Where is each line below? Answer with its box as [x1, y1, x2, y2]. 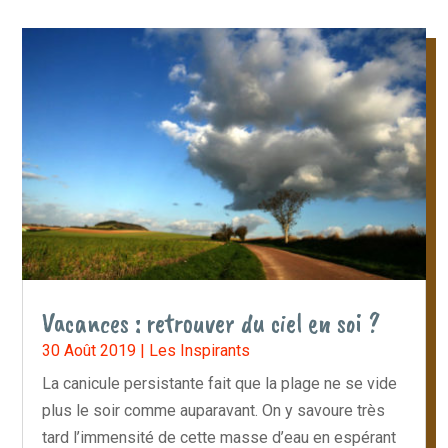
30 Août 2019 [42, 341, 137, 361]
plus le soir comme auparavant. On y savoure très [42, 401, 386, 421]
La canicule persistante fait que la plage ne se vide [42, 374, 398, 394]
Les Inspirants [149, 341, 251, 361]
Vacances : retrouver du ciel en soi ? [42, 306, 381, 341]
